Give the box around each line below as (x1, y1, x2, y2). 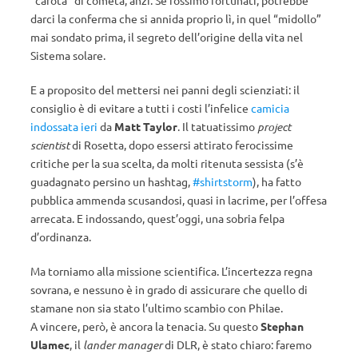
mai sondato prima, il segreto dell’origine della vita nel (30, 30, 303, 44)
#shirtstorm (193, 174, 253, 189)
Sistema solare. (30, 48, 105, 62)
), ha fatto (253, 174, 301, 189)
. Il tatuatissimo (177, 119, 257, 133)
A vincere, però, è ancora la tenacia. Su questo (30, 319, 261, 333)
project (257, 119, 291, 134)
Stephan (261, 319, 304, 333)
